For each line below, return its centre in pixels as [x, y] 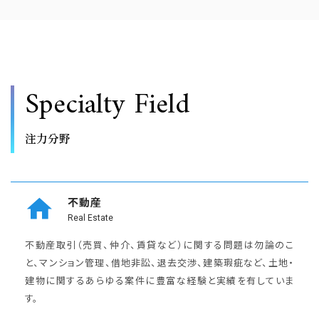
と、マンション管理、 [68, 262]
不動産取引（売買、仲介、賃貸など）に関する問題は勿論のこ [159, 244]
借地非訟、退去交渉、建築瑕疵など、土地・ [203, 262]
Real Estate [90, 218]
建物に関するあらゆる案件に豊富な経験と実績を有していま [159, 280]
